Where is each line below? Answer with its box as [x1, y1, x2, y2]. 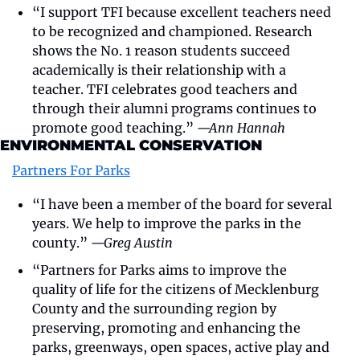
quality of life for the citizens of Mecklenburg [32, 280, 319, 297]
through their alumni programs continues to [32, 100, 317, 117]
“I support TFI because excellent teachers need [32, 3, 331, 20]
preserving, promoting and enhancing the [32, 319, 301, 336]
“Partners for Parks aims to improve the [32, 261, 287, 278]
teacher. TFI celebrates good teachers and [32, 80, 297, 97]
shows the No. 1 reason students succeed [32, 42, 290, 59]
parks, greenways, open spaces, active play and [32, 338, 329, 355]
